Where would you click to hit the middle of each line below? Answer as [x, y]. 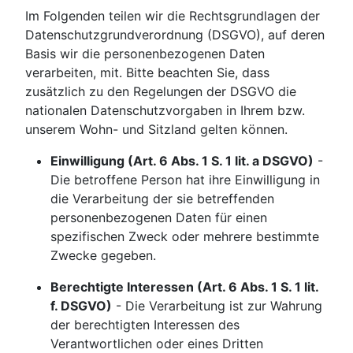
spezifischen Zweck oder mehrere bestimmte [185, 237]
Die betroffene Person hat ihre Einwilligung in [185, 180]
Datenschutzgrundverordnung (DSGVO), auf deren [175, 35]
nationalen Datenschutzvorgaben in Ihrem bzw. [165, 111]
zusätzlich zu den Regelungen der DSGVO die [161, 92]
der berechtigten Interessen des [145, 325]
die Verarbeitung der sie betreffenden [162, 199]
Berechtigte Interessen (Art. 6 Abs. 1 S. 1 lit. [184, 287]
